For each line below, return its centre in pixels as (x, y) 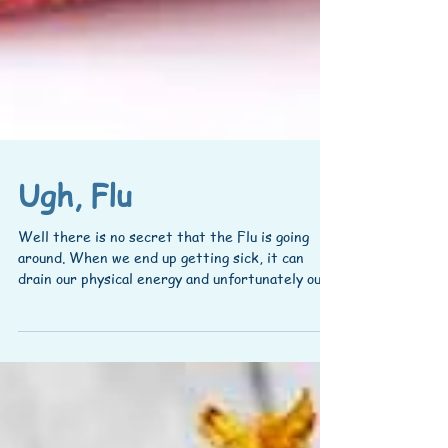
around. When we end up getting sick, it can (161, 302)
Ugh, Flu (75, 240)
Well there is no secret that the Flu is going (163, 281)
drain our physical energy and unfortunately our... (177, 323)
